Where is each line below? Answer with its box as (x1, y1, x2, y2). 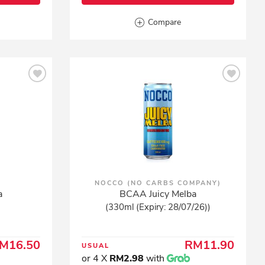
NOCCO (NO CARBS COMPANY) (95, 179, 222, 188)
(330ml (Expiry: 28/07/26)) (105, 201, 211, 213)
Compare (148, 17, 182, 28)
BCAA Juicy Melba (119, 188, 197, 201)
